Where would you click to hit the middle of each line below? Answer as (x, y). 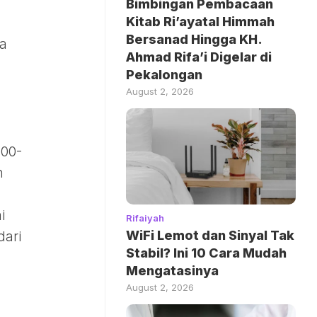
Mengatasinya (172, 270)
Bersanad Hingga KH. (194, 40)
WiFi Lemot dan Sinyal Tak (210, 235)
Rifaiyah (145, 218)
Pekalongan (164, 75)
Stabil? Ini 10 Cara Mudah (206, 253)
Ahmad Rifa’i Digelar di (199, 57)
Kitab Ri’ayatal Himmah (200, 22)
